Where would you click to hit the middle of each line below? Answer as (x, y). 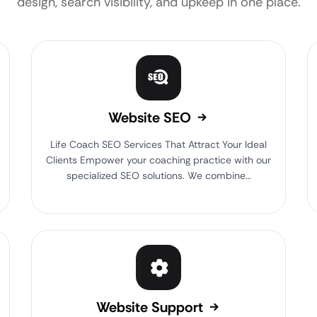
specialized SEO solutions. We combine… (158, 175)
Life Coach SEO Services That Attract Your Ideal (158, 144)
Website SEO (151, 117)
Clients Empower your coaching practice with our (158, 160)
